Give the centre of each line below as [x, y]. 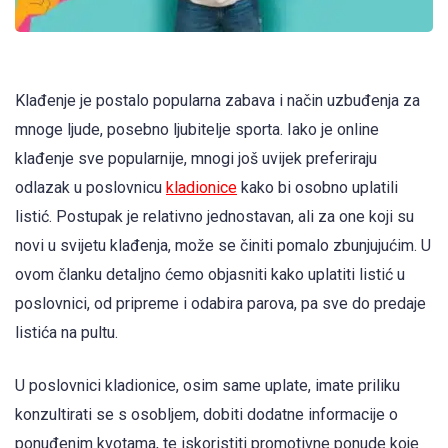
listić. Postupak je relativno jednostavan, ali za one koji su [214, 217]
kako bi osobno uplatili [317, 188]
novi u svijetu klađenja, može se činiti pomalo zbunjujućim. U [223, 246]
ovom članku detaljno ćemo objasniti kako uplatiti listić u [210, 275]
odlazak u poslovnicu [90, 188]
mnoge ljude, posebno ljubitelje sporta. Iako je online [197, 130]
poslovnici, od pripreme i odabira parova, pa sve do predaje [220, 304]
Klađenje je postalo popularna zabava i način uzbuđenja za [217, 101]
